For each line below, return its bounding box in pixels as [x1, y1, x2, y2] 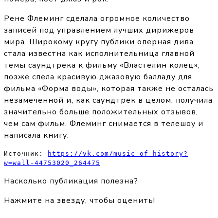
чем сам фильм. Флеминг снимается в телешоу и [4, 118, 203, 129]
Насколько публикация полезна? [4, 176, 138, 187]
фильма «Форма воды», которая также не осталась [4, 83, 214, 94]
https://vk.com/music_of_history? [48, 150, 188, 158]
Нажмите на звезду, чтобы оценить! [4, 195, 155, 206]
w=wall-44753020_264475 [4, 159, 100, 167]
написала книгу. [4, 130, 69, 141]
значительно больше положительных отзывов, [4, 107, 198, 118]
